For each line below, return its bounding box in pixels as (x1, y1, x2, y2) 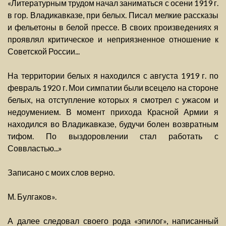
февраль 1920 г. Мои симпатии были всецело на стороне (8, 83, 218, 93)
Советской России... (8, 46, 80, 56)
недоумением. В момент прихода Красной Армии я (8, 107, 218, 117)
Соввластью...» (8, 143, 62, 153)
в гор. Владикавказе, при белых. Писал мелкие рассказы (8, 10, 218, 20)
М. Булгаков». (8, 192, 56, 202)
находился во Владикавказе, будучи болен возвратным (8, 119, 218, 129)
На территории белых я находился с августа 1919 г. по (8, 71, 218, 81)
